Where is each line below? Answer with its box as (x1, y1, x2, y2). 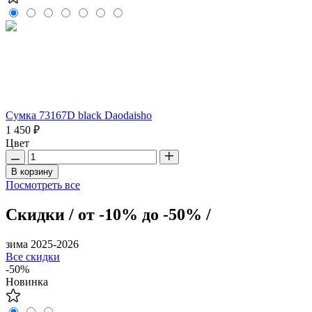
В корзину (11, 166, 53, 177)
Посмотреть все (6, 178, 80, 191)
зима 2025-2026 (6, 237, 79, 250)
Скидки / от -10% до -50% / (6, 205, 211, 224)
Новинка (6, 275, 48, 288)
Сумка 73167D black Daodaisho (6, 109, 152, 121)
